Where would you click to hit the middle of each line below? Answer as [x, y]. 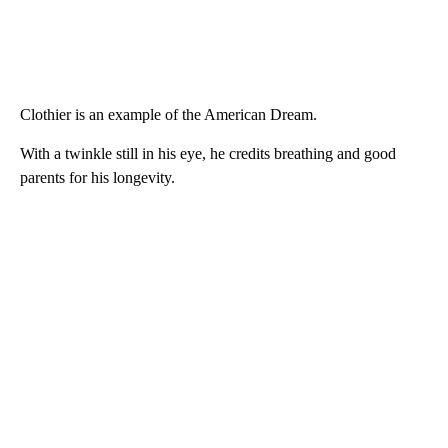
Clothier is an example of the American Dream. [168, 114]
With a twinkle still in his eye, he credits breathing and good [208, 153]
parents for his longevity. [97, 177]
